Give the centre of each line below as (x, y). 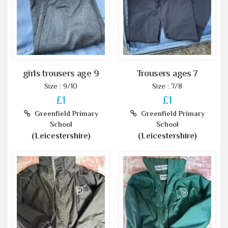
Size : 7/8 (167, 86)
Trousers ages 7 (167, 74)
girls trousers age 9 (61, 74)
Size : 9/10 (61, 86)
